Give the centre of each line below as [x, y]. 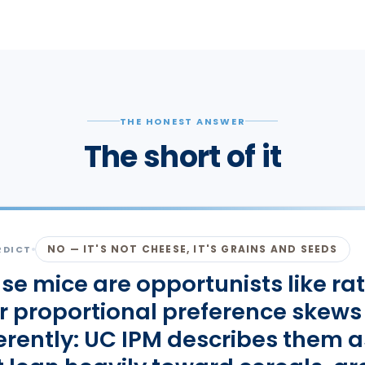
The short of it [182, 156]
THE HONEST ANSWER [182, 121]
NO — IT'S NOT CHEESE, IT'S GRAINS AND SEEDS [192, 248]
